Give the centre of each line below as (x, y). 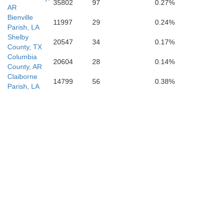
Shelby (18, 37)
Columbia (22, 57)
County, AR (25, 67)
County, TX (25, 47)
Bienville (20, 17)
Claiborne (22, 76)
